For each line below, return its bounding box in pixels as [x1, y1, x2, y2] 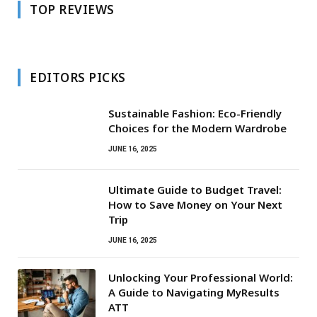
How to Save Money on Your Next [108, 197, 282, 212]
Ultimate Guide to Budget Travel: [108, 182, 282, 197]
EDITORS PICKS [30, 69, 126, 86]
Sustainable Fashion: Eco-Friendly [108, 105, 282, 120]
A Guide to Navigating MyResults [108, 284, 279, 299]
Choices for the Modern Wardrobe [108, 120, 287, 135]
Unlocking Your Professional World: [108, 270, 293, 284]
